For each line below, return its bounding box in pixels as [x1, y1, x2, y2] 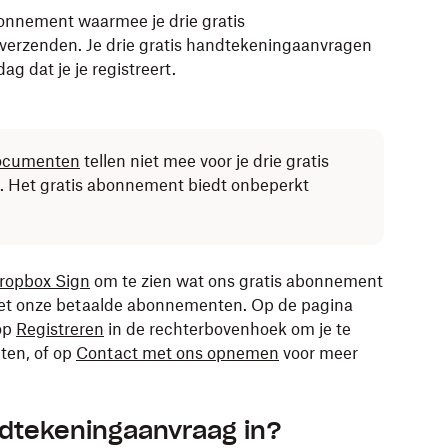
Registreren [16, 319, 104, 339]
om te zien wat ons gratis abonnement [90, 271, 383, 291]
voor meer [279, 343, 358, 363]
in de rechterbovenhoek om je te [104, 319, 351, 339]
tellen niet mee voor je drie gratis [80, 151, 329, 171]
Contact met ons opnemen [76, 343, 279, 363]
